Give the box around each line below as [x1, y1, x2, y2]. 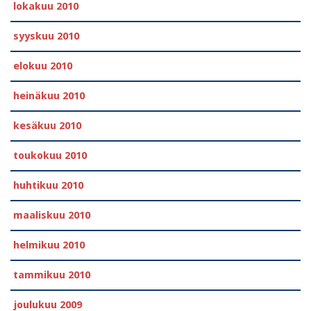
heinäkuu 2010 [13, 90, 85, 103]
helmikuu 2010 [13, 239, 85, 252]
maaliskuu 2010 [13, 209, 90, 222]
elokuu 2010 [13, 60, 72, 73]
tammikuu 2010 [13, 269, 90, 282]
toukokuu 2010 [13, 149, 87, 162]
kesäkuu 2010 [13, 119, 81, 133]
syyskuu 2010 [13, 30, 79, 43]
